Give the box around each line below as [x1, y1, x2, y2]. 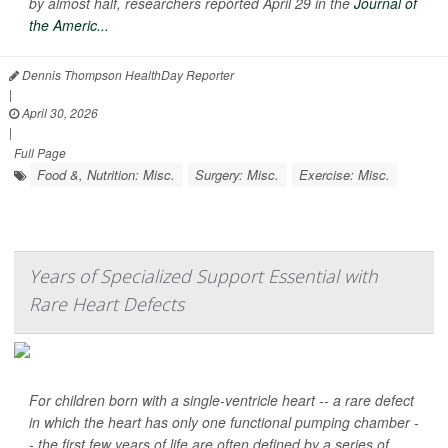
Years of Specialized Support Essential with [29, 264, 378, 289]
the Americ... [29, 15, 109, 36]
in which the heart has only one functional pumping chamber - [29, 412, 419, 433]
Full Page [14, 144, 66, 162]
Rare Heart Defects [29, 292, 184, 317]
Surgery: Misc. [195, 165, 279, 185]
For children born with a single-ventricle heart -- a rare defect [29, 390, 414, 411]
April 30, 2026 [19, 104, 98, 122]
